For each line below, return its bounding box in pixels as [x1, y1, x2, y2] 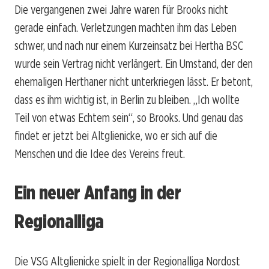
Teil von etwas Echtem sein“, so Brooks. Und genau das [14, 110, 243, 125]
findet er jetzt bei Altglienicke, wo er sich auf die [14, 128, 217, 143]
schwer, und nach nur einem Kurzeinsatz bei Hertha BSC [14, 38, 243, 53]
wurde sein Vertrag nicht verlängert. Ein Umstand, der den [14, 56, 253, 71]
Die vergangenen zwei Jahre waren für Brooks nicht [14, 2, 228, 17]
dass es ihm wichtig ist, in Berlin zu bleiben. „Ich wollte [14, 92, 240, 107]
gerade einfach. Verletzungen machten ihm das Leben [14, 20, 237, 35]
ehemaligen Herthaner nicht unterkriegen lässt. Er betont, [14, 74, 253, 89]
